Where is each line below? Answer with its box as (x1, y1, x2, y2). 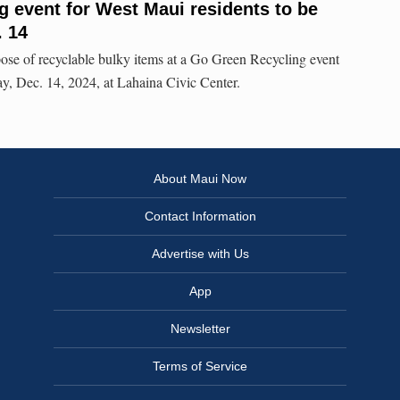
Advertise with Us (151, 246, 249, 262)
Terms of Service (153, 359, 247, 374)
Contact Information (144, 209, 256, 224)
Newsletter (170, 321, 230, 337)
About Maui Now (154, 171, 246, 187)
